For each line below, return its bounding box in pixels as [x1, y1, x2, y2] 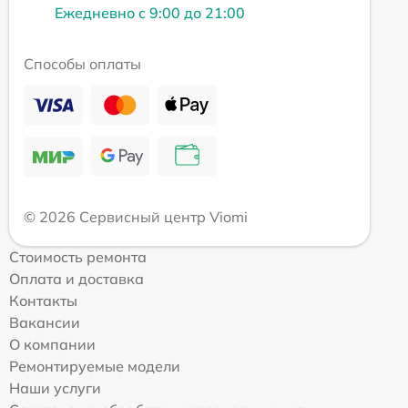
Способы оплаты [24, 55, 141, 74]
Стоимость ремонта [9, 248, 147, 267]
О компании [9, 335, 96, 354]
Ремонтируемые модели [9, 357, 180, 376]
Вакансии [9, 313, 80, 332]
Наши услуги [9, 379, 101, 398]
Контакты [9, 291, 77, 311]
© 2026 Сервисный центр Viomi [24, 208, 248, 227]
